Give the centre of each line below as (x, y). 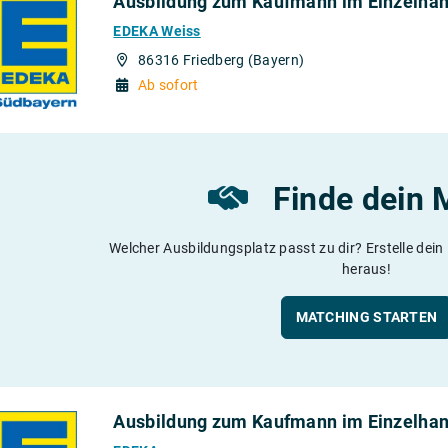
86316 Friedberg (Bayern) (221, 59)
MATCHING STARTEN (366, 317)
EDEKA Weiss (157, 30)
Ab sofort (168, 84)
